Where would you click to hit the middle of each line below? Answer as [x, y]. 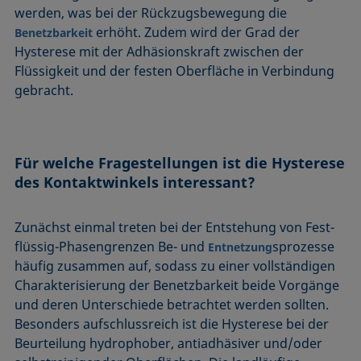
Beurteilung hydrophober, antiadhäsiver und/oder [169, 343]
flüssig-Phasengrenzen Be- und [112, 246]
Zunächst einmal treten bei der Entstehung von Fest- [175, 227]
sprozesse [304, 246]
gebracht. [44, 90]
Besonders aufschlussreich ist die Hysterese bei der [172, 324]
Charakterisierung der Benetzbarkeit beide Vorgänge [177, 285]
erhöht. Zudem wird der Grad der [197, 32]
